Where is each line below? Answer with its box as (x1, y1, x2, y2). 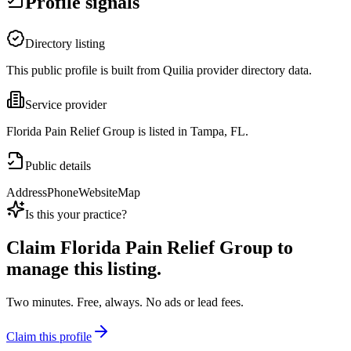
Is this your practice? (25, 208, 127, 222)
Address (6, 186, 47, 200)
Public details (25, 159, 91, 173)
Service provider (25, 98, 107, 112)
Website (78, 186, 118, 200)
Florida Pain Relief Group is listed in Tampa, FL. (6, 125, 248, 139)
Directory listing (25, 37, 105, 51)
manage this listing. (6, 259, 161, 280)
